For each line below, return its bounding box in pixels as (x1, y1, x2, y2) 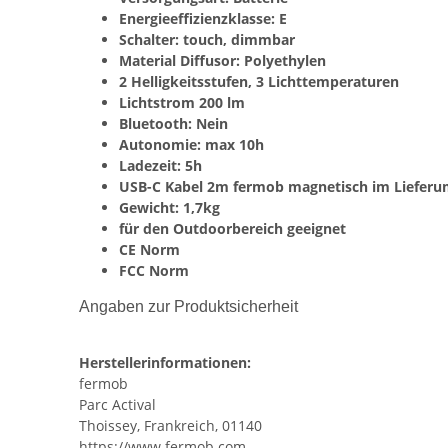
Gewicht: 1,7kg (119, 197, 220, 217)
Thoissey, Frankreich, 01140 (79, 415, 262, 435)
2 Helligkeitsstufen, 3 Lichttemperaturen (119, 71, 399, 91)
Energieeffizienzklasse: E (119, 8, 287, 28)
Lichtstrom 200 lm (119, 92, 245, 112)
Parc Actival (79, 394, 160, 414)
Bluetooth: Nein (119, 113, 228, 133)
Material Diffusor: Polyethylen (119, 50, 326, 70)
